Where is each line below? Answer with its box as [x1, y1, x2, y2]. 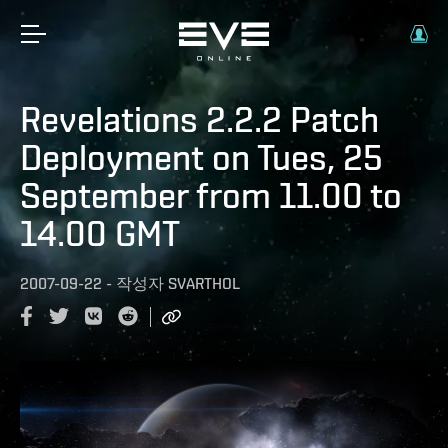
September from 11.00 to [20, 174, 402, 216]
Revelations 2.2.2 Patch [20, 98, 379, 140]
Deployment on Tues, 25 [20, 136, 383, 178]
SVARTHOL [168, 274, 240, 293]
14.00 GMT [20, 212, 180, 254]
